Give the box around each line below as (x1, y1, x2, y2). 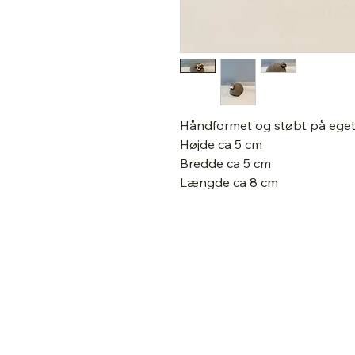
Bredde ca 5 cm (180, 155, 271, 171)
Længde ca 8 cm (180, 174, 278, 190)
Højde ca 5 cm (180, 136, 262, 152)
